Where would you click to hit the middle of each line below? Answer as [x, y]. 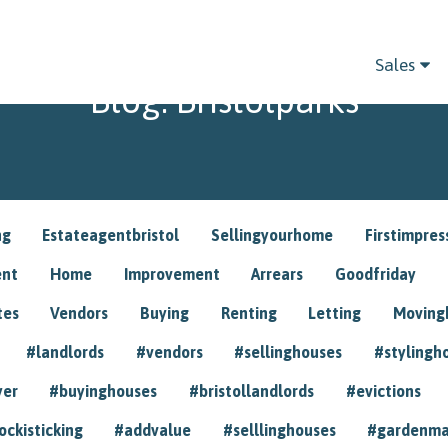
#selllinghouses [279, 429]
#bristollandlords [251, 390]
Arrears [277, 273]
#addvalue [153, 429]
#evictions [383, 390]
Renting [248, 312]
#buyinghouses [103, 390]
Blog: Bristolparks [224, 99]
